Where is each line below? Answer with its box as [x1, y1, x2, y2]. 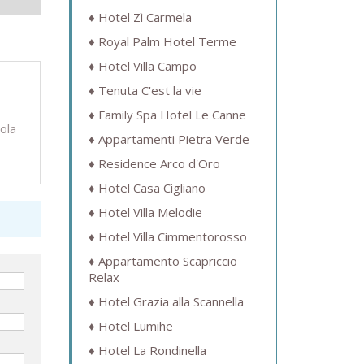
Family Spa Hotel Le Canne [97, 106, 246, 123]
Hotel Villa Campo [97, 58, 197, 75]
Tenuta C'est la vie [97, 82, 201, 99]
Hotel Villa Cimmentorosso [97, 228, 247, 245]
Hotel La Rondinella [97, 342, 206, 359]
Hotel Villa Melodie [97, 204, 202, 221]
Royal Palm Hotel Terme [97, 33, 236, 50]
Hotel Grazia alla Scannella [97, 293, 244, 310]
